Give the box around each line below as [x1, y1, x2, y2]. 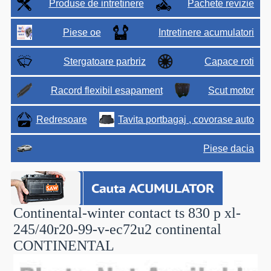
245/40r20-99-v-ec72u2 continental [13, 221, 222, 236]
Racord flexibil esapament [50, 85, 163, 96]
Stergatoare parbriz [64, 56, 146, 67]
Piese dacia [203, 143, 255, 154]
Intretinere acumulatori [158, 27, 255, 38]
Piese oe [62, 27, 101, 38]
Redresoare [36, 114, 87, 125]
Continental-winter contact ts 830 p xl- [13, 205, 241, 220]
